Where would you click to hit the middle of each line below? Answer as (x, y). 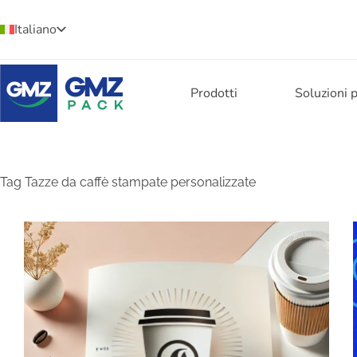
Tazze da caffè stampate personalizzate (139, 182)
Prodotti (214, 93)
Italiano (35, 29)
